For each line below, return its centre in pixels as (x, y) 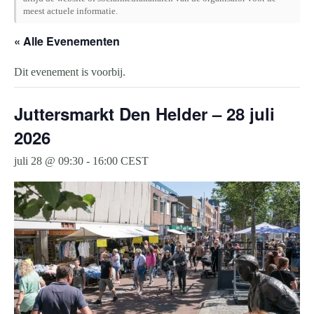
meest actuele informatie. (70, 11)
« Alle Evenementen (67, 41)
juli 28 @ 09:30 (49, 161)
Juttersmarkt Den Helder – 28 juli (144, 114)
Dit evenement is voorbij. (70, 72)
